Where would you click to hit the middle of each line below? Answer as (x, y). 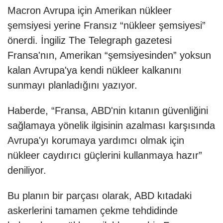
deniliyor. (27, 170)
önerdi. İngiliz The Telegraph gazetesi (90, 41)
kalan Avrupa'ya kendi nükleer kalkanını (95, 70)
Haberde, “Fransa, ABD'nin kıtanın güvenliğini (108, 111)
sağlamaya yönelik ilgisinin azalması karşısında (111, 126)
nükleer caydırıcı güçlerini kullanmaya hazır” (105, 156)
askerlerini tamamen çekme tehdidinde (93, 211)
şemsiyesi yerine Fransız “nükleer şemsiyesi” (107, 26)
